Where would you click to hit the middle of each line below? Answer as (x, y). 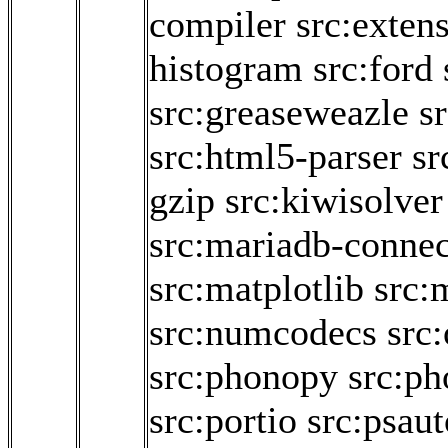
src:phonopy (243, 376)
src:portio (223, 420)
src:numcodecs (263, 332)
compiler (217, 24)
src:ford (373, 68)
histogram (226, 68)
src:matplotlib (256, 288)
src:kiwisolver (334, 200)
